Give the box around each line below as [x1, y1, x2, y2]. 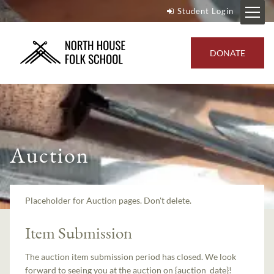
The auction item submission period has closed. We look [25, 251, 237, 262]
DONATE [210, 47, 245, 58]
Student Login [177, 6, 234, 16]
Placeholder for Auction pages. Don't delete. [25, 194, 192, 206]
